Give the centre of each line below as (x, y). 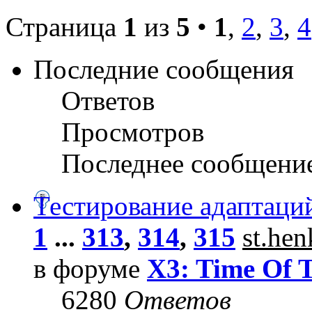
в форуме (90, 269)
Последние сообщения (164, 70)
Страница (64, 27)
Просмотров (133, 132)
